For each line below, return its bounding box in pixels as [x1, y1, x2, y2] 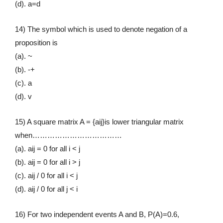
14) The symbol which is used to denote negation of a [15, 24, 187, 33]
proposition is [15, 38, 58, 47]
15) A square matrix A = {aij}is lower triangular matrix [15, 117, 184, 126]
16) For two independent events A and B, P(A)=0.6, [15, 210, 179, 219]
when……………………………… [15, 130, 122, 139]
